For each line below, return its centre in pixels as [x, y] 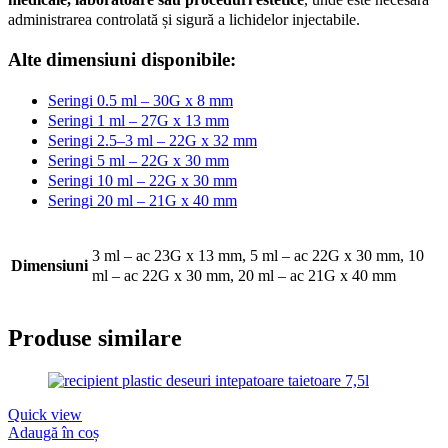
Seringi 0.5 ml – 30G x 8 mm [140, 101]
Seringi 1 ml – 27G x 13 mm [138, 121]
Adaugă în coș [53, 432]
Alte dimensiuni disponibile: [122, 60]
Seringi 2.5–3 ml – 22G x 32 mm [152, 141]
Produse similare [95, 338]
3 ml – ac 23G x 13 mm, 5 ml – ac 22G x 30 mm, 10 [258, 256]
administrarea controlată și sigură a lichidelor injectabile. [184, 19]
